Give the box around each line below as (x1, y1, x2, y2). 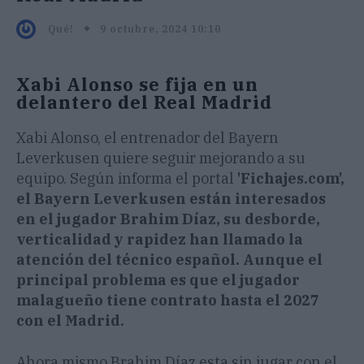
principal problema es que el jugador (16, 271, 300, 290)
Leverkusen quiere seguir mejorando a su (16, 149, 305, 168)
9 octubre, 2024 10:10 (100, 22, 221, 35)
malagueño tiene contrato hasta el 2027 (16, 291, 319, 310)
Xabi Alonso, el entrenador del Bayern (16, 128, 279, 148)
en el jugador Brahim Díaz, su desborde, (16, 210, 320, 229)
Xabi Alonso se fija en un (16, 72, 258, 97)
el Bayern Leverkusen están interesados (16, 189, 326, 209)
